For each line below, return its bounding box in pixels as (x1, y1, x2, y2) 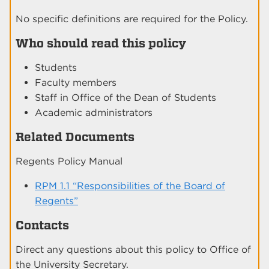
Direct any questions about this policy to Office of (16, 244, 251, 256)
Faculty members (35, 77, 116, 89)
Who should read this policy (16, 36, 186, 51)
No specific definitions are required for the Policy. (16, 13, 248, 25)
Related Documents (16, 130, 134, 145)
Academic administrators (35, 107, 153, 119)
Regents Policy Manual (16, 156, 122, 168)
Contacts (16, 218, 69, 233)
